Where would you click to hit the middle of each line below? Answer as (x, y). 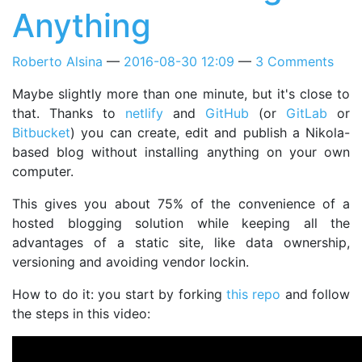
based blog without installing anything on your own (181, 152)
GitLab (307, 113)
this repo (253, 294)
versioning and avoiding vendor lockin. (130, 261)
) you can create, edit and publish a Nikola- (210, 132)
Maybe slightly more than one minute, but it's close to (181, 93)
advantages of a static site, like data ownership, (181, 242)
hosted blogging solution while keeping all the (181, 223)
